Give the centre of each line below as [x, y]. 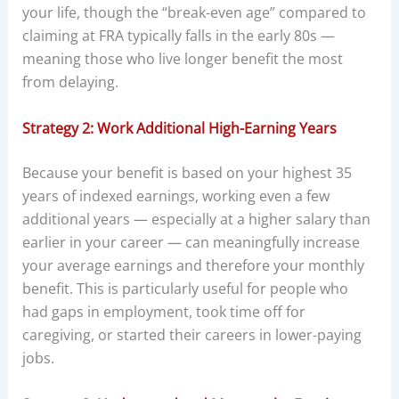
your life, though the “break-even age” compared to [194, 13]
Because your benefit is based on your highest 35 [187, 172]
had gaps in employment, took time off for [163, 311]
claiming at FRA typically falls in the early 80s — [178, 36]
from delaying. [70, 82]
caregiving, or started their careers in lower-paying [191, 334]
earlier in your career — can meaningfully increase [191, 242]
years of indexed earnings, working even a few [175, 195]
